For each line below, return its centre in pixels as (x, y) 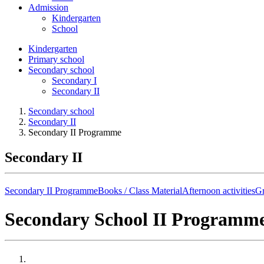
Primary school (56, 59)
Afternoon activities (219, 190)
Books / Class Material (140, 190)
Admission (48, 7)
